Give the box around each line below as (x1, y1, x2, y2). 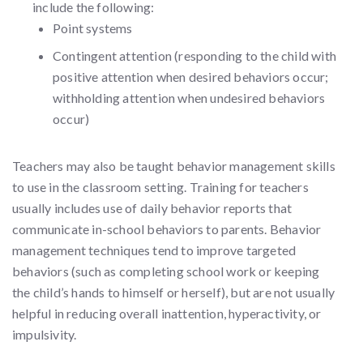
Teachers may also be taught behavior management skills (12, 158, 335, 173)
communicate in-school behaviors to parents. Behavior (12, 221, 322, 237)
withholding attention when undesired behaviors (53, 90, 326, 105)
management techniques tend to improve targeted (12, 242, 297, 258)
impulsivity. (12, 327, 77, 342)
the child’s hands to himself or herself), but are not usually (12, 284, 335, 300)
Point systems (53, 20, 133, 36)
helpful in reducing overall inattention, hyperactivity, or (12, 305, 322, 321)
